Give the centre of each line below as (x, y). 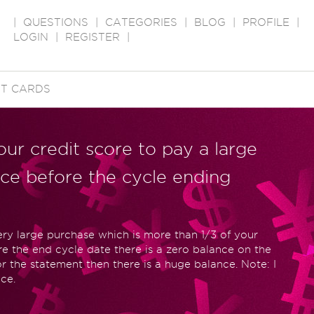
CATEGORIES (141, 22)
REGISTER (93, 37)
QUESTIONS (56, 22)
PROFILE (266, 22)
